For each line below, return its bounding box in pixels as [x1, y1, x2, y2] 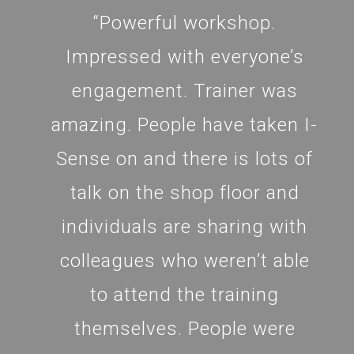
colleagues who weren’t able [59, 249, 310, 272]
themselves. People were [73, 317, 296, 340]
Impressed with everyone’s [65, 45, 304, 68]
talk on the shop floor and [70, 181, 299, 204]
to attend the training [90, 283, 280, 306]
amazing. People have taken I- [51, 113, 318, 136]
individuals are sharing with [62, 215, 308, 238]
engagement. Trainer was [71, 79, 298, 102]
